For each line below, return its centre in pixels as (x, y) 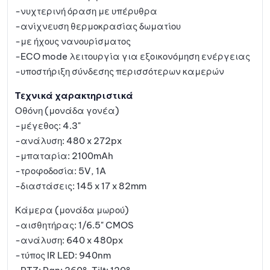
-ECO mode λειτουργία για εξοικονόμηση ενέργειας (133, 57)
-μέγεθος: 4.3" (48, 126)
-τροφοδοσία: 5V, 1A (61, 171)
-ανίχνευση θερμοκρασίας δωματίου (98, 27)
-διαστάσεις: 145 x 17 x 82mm (81, 186)
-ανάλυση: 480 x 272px (68, 141)
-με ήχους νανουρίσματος (73, 42)
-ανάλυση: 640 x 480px (69, 240)
